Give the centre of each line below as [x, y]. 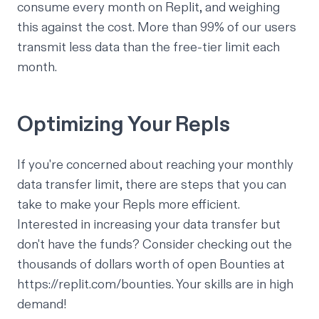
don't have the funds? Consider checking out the [155, 244]
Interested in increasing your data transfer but [149, 224]
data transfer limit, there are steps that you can [152, 184]
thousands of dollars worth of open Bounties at [151, 264]
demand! [42, 304]
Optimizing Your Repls [124, 124]
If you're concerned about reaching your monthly [155, 164]
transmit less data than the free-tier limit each [148, 47]
